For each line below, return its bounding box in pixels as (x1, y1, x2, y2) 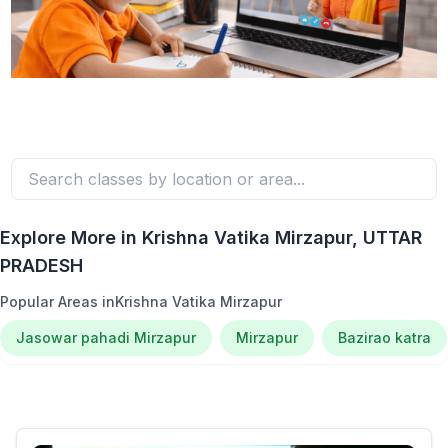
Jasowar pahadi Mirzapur (16, 329, 196, 347)
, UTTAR (352, 227, 422, 249)
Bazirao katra (338, 329, 431, 347)
